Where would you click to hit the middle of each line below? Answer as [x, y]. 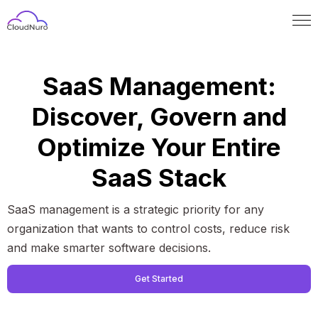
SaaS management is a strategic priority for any [136, 210]
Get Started [159, 279]
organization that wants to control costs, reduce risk [148, 229]
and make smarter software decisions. [109, 248]
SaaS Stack [159, 178]
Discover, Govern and [159, 117]
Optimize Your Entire [159, 147]
